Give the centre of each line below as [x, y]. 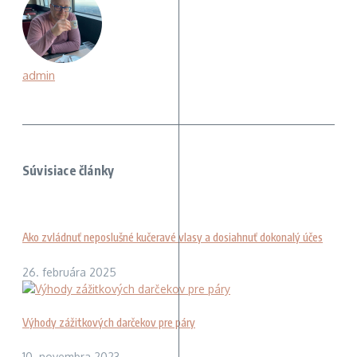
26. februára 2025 [69, 272]
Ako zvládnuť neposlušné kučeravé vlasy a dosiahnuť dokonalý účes [173, 237]
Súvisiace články [69, 170]
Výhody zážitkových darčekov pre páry [109, 323]
